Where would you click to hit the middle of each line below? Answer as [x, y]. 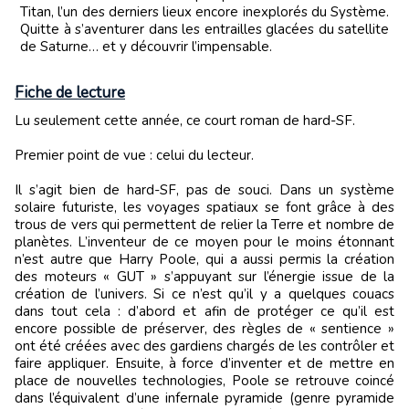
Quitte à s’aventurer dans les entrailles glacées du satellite [204, 30]
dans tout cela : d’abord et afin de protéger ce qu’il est [204, 312]
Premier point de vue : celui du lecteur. [134, 156]
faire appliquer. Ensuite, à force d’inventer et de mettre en [204, 364]
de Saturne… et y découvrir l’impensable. [146, 47]
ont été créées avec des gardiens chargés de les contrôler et [204, 346]
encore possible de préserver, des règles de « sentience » [204, 329]
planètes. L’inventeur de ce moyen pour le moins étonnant [204, 242]
